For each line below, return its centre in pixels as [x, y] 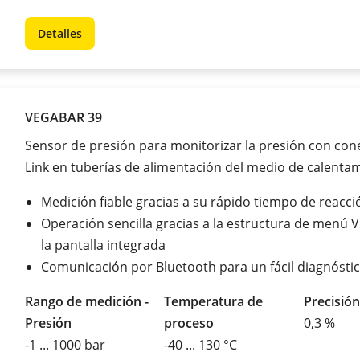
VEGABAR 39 [63, 117]
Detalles [60, 33]
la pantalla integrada [103, 245]
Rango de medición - [87, 301]
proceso [189, 323]
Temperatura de [214, 301]
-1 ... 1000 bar [65, 344]
